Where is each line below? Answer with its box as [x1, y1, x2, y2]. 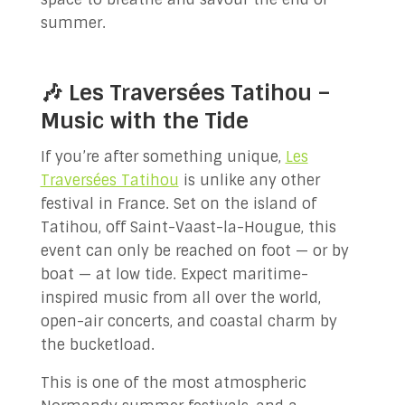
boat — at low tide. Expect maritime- [40, 265, 308, 284]
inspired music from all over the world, [40, 288, 321, 307]
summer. [40, 14, 106, 33]
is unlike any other [178, 171, 320, 190]
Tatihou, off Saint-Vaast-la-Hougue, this [40, 218, 336, 237]
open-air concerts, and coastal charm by [40, 312, 337, 331]
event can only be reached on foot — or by [40, 241, 349, 260]
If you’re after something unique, [40, 147, 286, 166]
